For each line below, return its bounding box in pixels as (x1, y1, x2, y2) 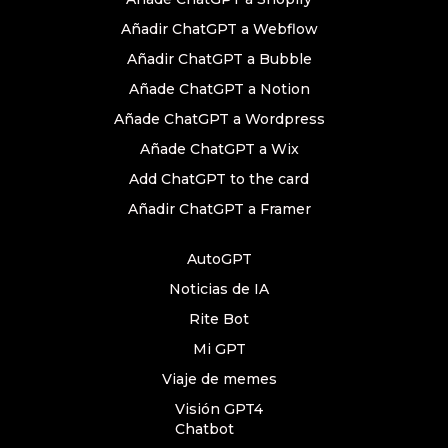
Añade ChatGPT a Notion (128, 80, 310, 98)
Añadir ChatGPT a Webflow (120, 20, 318, 38)
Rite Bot (189, 310, 249, 328)
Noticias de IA (169, 280, 269, 298)
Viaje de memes (161, 370, 277, 388)
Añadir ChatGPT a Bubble (126, 50, 312, 68)
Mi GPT (192, 340, 246, 358)
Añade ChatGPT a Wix (139, 140, 299, 158)
